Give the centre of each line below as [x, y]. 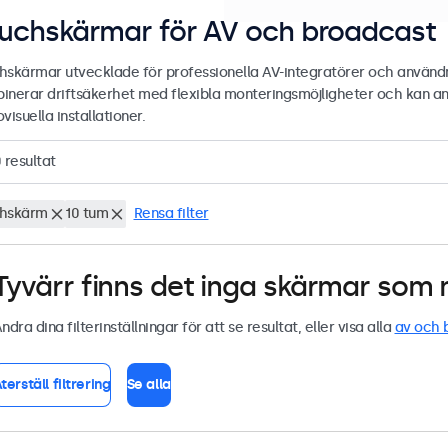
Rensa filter [171, 214]
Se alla [148, 385]
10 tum [86, 214]
